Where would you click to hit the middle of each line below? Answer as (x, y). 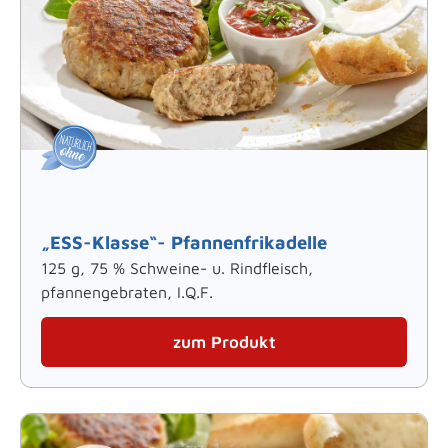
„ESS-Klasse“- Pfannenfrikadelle (184, 241)
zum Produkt (224, 341)
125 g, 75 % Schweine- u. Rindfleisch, (177, 267)
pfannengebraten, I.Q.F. (127, 291)
